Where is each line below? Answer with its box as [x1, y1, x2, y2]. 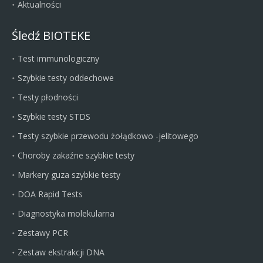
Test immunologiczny [18, 52, 99, 64]
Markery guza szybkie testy [18, 168, 120, 180]
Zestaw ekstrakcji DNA [18, 246, 104, 258]
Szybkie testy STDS [18, 110, 90, 122]
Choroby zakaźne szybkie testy [18, 149, 134, 161]
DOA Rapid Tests [18, 188, 83, 200]
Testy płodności [18, 91, 78, 103]
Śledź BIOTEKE [12, 27, 90, 43]
